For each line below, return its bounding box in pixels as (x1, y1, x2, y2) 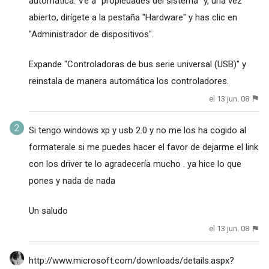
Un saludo (28, 205, 68, 217)
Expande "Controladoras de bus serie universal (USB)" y (28, 58, 246, 70)
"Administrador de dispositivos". (28, 28, 154, 40)
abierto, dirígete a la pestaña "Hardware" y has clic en (28, 11, 237, 23)
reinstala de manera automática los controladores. (28, 75, 229, 86)
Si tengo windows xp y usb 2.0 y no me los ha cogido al (28, 125, 246, 136)
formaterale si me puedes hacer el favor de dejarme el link (28, 142, 258, 153)
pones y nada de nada (28, 175, 115, 187)
